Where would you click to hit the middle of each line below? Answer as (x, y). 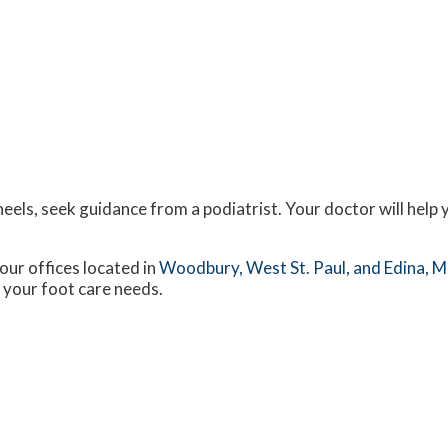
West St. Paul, (299, 268)
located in (119, 268)
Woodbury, (202, 268)
